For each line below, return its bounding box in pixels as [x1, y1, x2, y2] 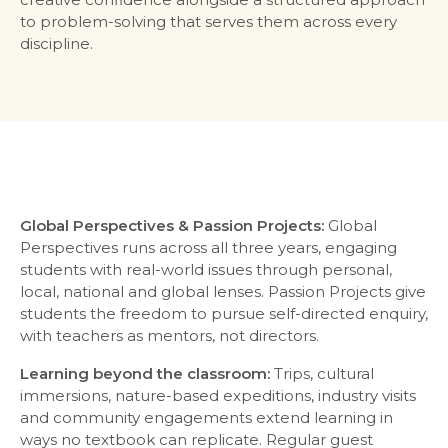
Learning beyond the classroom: [20, 364, 270, 384]
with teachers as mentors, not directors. [20, 326, 319, 346]
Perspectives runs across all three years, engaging [20, 238, 397, 258]
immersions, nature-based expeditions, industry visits [20, 386, 416, 406]
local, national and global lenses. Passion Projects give [20, 282, 426, 302]
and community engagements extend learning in [20, 408, 393, 428]
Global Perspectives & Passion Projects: [20, 216, 324, 236]
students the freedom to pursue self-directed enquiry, [20, 304, 428, 324]
